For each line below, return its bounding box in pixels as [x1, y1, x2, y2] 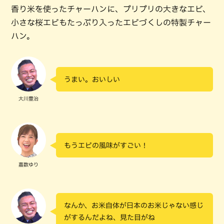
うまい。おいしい [64, 76, 120, 83]
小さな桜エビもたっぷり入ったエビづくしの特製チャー [11, 18, 211, 26]
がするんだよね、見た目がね [64, 214, 155, 221]
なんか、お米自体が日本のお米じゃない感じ [64, 202, 203, 209]
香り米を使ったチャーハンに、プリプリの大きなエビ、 [11, 4, 210, 13]
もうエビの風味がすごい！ [64, 142, 148, 149]
